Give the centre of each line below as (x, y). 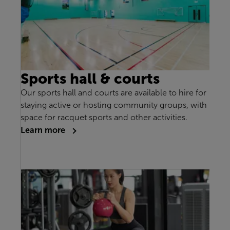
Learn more (44, 130)
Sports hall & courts (90, 79)
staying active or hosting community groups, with (114, 105)
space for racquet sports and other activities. (104, 118)
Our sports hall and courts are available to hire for (113, 93)
